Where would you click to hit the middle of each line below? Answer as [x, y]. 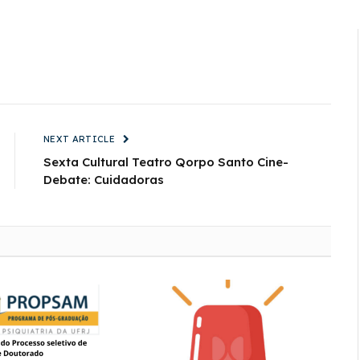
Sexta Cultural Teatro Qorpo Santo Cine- [166, 162]
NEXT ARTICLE [81, 139]
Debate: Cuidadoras [104, 180]
